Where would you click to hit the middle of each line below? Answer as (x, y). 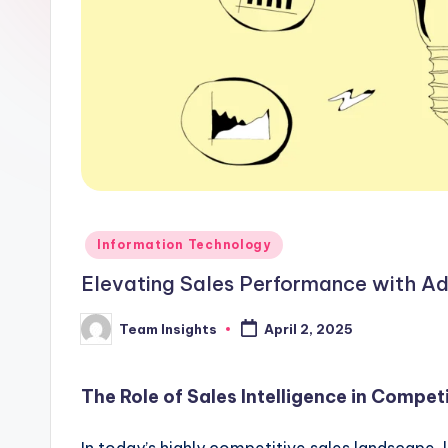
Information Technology (184, 245)
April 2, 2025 (308, 329)
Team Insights (168, 328)
